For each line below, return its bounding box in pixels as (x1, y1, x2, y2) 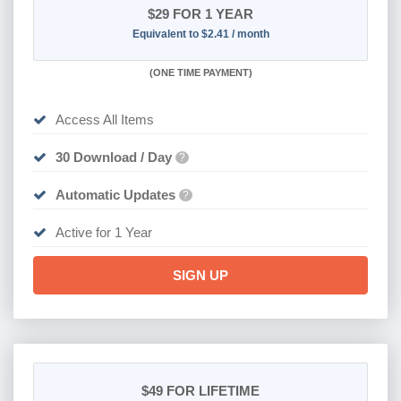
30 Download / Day (55, 149, 172, 165)
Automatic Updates (55, 186, 175, 202)
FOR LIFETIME (163, 383, 260, 399)
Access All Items (55, 111, 154, 127)
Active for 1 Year (55, 224, 152, 240)
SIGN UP (173, 267, 228, 283)
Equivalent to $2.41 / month (132, 27, 269, 40)
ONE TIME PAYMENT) (152, 66, 252, 78)
